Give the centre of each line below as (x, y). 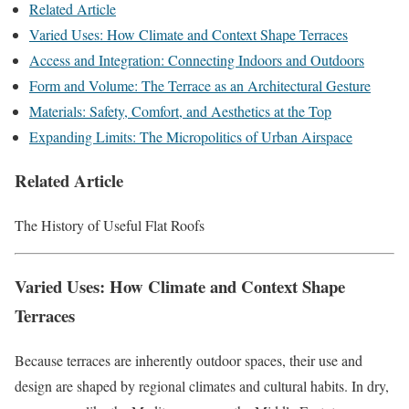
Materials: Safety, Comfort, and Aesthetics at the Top (180, 110)
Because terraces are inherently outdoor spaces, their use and (189, 360)
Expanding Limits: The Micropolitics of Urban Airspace (191, 136)
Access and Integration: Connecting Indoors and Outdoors (197, 59)
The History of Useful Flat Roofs (110, 225)
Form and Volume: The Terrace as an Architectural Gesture (200, 85)
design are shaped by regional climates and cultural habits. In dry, (202, 385)
